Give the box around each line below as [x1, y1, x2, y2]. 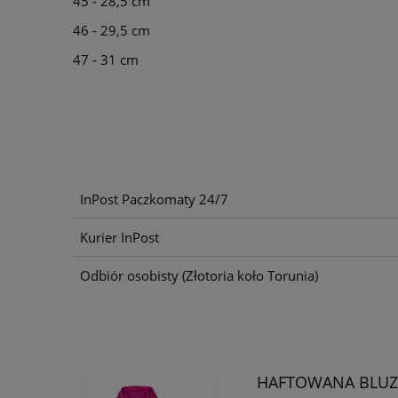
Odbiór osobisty [79, 267, 182, 285]
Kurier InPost [79, 228, 159, 247]
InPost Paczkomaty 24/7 [79, 190, 228, 209]
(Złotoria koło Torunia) [181, 267, 318, 285]
